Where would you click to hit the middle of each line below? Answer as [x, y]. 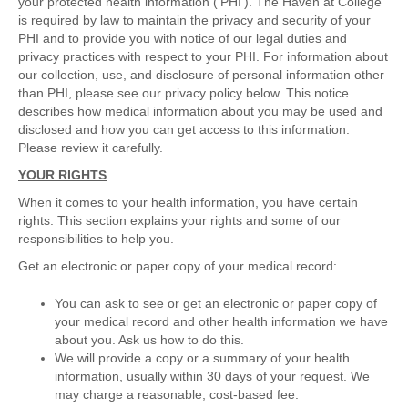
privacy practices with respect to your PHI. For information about [203, 57]
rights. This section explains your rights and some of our [179, 221]
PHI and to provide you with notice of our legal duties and [183, 39]
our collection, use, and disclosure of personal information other [201, 75]
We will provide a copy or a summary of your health [202, 358]
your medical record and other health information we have [221, 322]
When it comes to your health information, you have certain [188, 203]
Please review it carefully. [91, 148]
